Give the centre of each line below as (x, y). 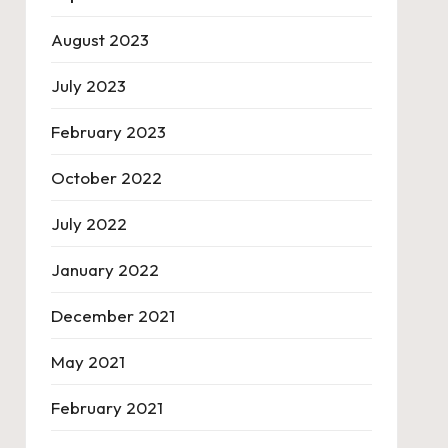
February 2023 (108, 131)
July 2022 (88, 223)
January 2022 (104, 269)
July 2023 (88, 85)
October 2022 (106, 177)
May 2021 (87, 361)
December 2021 (112, 315)
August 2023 (99, 39)
